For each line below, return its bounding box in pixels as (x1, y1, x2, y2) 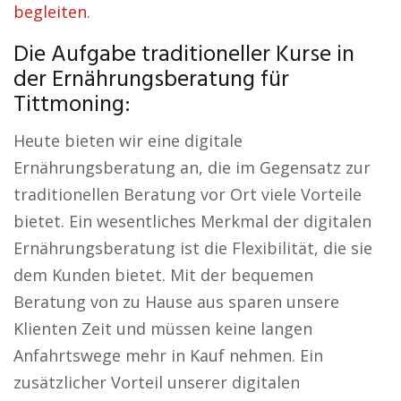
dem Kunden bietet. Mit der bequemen (13, 264, 313, 286)
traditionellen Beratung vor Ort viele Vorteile (13, 183, 362, 205)
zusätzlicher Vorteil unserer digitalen (13, 371, 300, 393)
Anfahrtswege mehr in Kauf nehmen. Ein (13, 345, 323, 366)
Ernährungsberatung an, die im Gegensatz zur (13, 157, 371, 178)
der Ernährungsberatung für (13, 62, 289, 98)
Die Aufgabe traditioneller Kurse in (13, 37, 354, 73)
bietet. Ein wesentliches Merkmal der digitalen (13, 210, 371, 232)
